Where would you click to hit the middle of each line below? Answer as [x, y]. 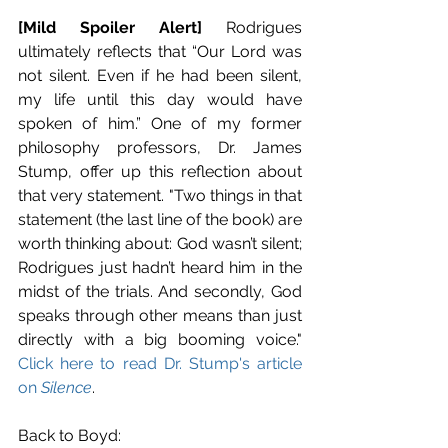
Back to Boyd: [69, 435]
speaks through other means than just [160, 315]
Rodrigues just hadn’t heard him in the [160, 267]
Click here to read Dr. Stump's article [160, 363]
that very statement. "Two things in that [160, 195]
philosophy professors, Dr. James [160, 147]
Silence [66, 387]
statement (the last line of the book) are [160, 219]
